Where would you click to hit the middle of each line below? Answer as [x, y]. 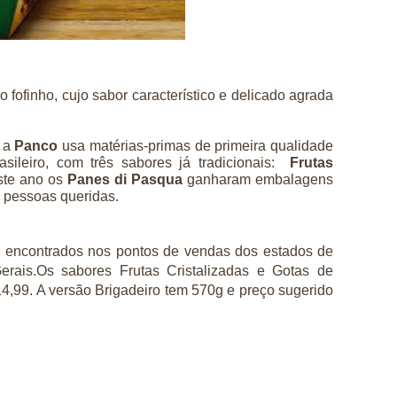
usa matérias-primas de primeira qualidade [196, 145]
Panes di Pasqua [127, 179]
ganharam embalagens [260, 179]
